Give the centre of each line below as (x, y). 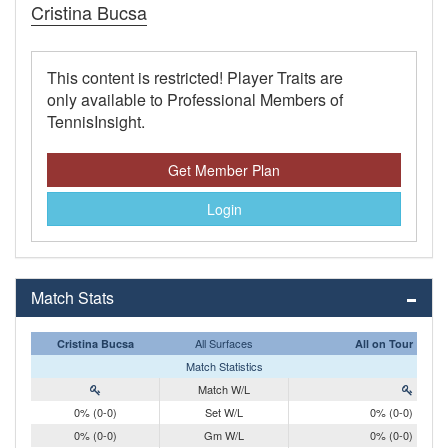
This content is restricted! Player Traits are (195, 78)
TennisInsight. (96, 122)
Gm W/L (224, 435)
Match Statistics (224, 366)
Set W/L (224, 412)
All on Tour (384, 344)
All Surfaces (223, 343)
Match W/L (224, 389)
